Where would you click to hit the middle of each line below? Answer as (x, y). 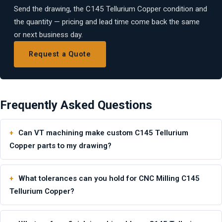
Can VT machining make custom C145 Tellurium (103, 133)
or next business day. (48, 35)
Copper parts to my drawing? (60, 145)
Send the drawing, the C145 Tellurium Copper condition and (111, 9)
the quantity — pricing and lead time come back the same (107, 22)
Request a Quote (60, 55)
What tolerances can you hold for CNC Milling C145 (109, 178)
